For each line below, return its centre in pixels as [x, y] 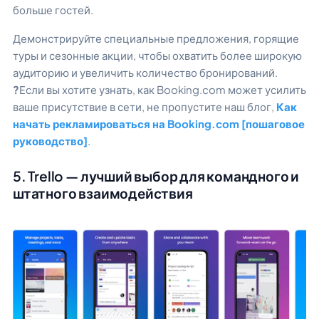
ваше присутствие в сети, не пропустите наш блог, [145, 107]
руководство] [50, 141]
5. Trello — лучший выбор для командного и [156, 176]
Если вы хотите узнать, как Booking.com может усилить [163, 90]
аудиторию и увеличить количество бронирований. [145, 73]
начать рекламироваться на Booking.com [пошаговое [159, 124]
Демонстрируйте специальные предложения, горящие [156, 38]
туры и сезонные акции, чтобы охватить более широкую [157, 56]
